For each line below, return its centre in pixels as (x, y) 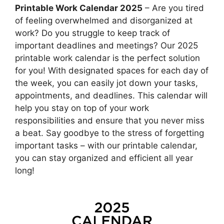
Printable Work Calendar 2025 (79, 8)
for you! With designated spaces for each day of (112, 71)
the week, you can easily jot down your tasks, (106, 83)
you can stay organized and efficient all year (104, 158)
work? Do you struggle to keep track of (92, 33)
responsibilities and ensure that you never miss (110, 121)
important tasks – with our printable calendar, (106, 146)
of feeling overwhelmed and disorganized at (104, 21)
